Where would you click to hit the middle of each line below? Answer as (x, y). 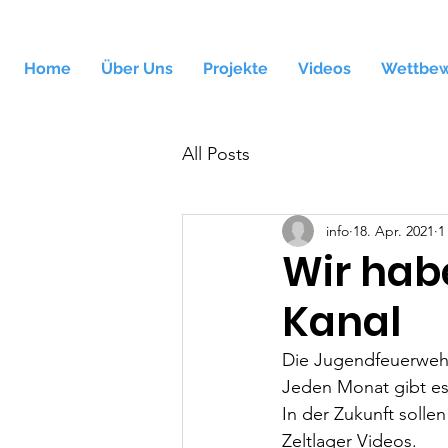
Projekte (235, 68)
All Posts (216, 153)
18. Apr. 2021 (393, 230)
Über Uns (137, 68)
